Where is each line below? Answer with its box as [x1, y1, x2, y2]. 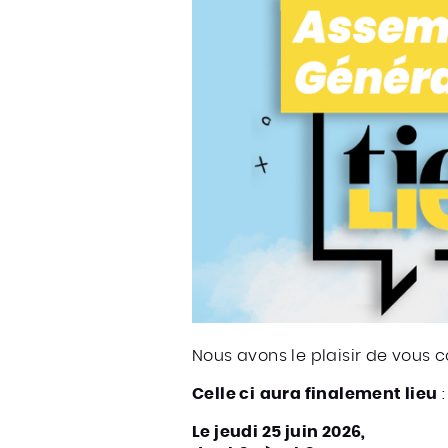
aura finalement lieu [259, 386, 438, 403]
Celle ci [192, 386, 256, 403]
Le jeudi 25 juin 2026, [192, 424, 366, 441]
